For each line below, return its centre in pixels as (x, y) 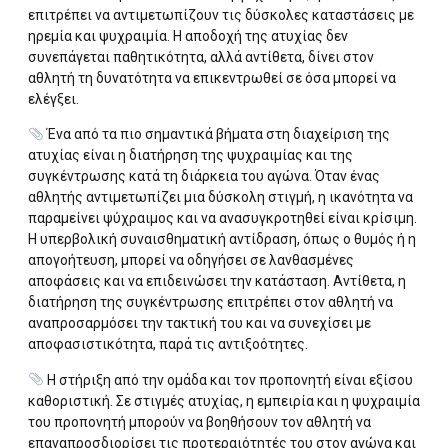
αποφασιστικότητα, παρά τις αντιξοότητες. (168, 344)
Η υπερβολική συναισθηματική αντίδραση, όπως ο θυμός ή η (222, 239)
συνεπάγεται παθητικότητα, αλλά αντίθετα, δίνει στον (201, 56)
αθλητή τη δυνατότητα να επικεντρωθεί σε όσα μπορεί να (212, 77)
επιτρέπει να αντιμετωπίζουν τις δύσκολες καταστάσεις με (221, 14)
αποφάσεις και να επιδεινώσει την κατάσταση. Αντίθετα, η (217, 281)
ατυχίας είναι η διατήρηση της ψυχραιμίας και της (190, 155)
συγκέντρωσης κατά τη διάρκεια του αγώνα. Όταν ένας (204, 176)
